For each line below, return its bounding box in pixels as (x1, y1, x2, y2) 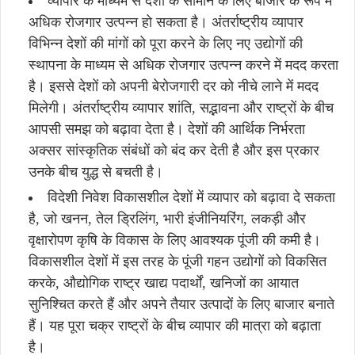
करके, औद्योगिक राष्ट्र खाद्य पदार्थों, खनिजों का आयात (29, 275, 299, 291)
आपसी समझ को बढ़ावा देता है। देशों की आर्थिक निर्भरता (29, 121, 305, 137)
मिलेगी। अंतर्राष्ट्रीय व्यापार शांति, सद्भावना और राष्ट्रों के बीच (29, 100, 334, 116)
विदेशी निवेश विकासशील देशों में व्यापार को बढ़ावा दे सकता (48, 189, 335, 205)
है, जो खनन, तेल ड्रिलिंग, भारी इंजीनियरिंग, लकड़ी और (29, 211, 306, 227)
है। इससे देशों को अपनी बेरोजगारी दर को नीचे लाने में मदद (29, 78, 319, 94)
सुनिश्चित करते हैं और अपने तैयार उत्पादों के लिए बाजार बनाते (29, 296, 334, 312)
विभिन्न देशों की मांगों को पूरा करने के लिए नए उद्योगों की (29, 36, 303, 52)
